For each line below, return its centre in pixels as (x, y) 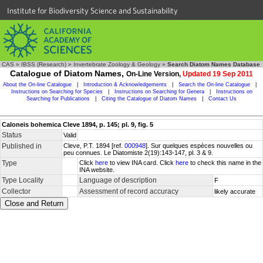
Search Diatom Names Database (214, 64)
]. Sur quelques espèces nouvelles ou (199, 146)
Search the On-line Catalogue (214, 85)
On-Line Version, (154, 74)
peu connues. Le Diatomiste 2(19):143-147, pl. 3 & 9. (138, 153)
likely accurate (235, 191)
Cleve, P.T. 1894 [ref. (94, 146)
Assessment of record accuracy (129, 191)
